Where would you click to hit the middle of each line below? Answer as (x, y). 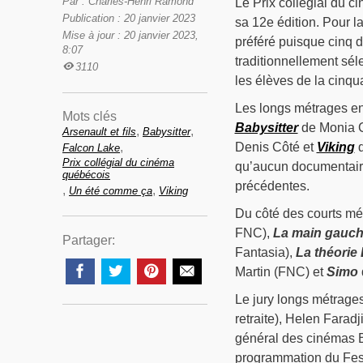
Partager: (89, 241)
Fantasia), (265, 253)
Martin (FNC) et (280, 272)
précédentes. (272, 186)
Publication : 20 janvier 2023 (129, 19)
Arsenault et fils (99, 132)
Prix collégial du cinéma (118, 163)
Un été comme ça (111, 191)
